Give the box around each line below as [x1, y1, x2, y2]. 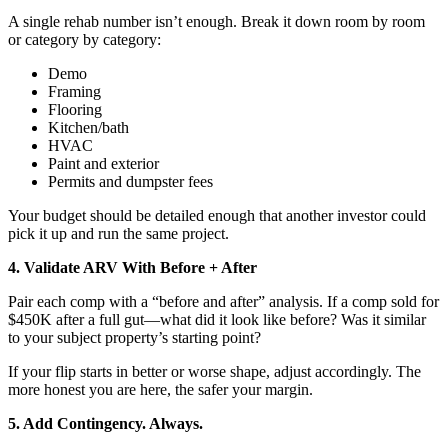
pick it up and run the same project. [8, 224, 229, 242]
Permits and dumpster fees [48, 172, 213, 190]
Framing [48, 82, 101, 100]
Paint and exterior [48, 154, 159, 172]
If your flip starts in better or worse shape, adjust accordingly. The [8, 362, 421, 380]
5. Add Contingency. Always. [8, 414, 203, 432]
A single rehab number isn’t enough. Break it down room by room [8, 12, 425, 30]
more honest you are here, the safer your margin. [8, 380, 313, 398]
